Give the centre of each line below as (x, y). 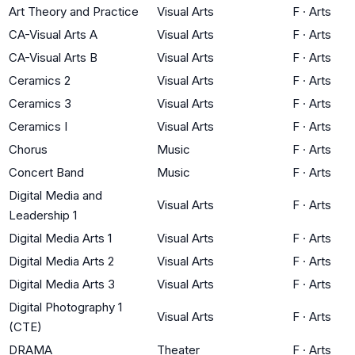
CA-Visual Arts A (53, 34)
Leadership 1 (43, 215)
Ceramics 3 (40, 103)
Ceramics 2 (40, 80)
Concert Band (46, 172)
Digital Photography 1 (65, 307)
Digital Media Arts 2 (61, 261)
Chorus (28, 149)
